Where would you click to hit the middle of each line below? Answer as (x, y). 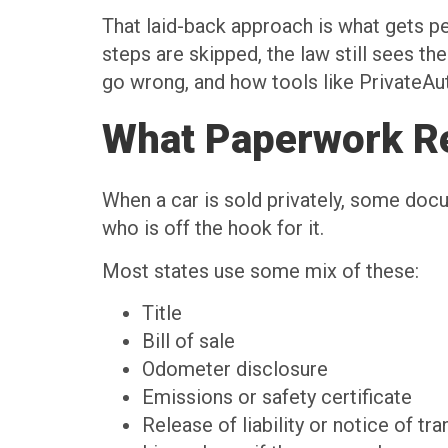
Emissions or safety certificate (282, 397)
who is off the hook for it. (213, 228)
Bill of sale (193, 341)
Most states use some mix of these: (260, 270)
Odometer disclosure (240, 369)
